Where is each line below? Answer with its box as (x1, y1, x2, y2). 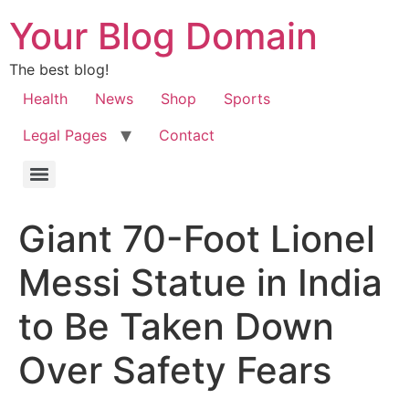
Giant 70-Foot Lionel (18, 216, 375, 261)
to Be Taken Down (18, 304, 334, 349)
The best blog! (9, 60, 109, 79)
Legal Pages (23, 126, 107, 144)
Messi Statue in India (18, 260, 383, 305)
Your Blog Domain (9, 14, 318, 58)
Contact (159, 126, 215, 144)
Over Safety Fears (18, 348, 331, 393)
